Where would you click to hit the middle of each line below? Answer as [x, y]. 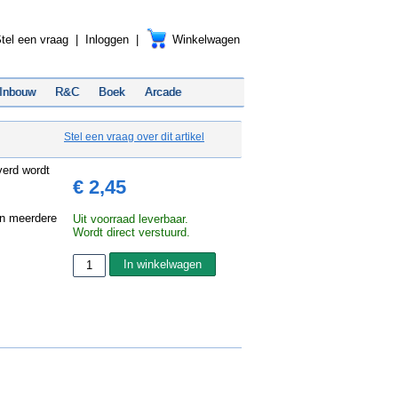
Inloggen [107, 40]
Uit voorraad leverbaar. [131, 219]
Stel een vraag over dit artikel [134, 137]
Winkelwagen [206, 40]
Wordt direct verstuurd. [131, 232]
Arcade [163, 92]
